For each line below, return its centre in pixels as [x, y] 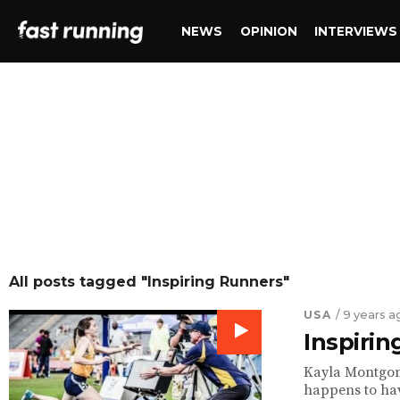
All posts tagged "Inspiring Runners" [149, 282]
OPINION [268, 31]
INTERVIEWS [355, 31]
